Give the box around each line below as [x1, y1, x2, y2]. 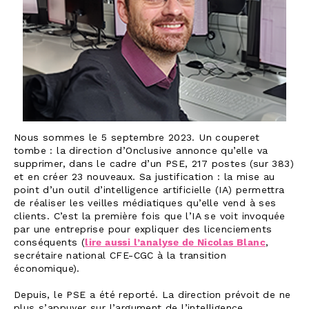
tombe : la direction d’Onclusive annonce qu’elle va [14, 145, 268, 157]
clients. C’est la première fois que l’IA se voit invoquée [14, 210, 286, 223]
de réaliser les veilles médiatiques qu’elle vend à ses [14, 197, 277, 210]
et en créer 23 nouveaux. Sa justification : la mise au [14, 171, 275, 183]
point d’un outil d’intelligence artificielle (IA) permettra [14, 184, 285, 197]
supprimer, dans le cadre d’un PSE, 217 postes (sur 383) [14, 158, 294, 170]
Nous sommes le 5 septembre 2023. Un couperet [14, 132, 260, 144]
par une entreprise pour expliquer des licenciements [14, 223, 272, 236]
